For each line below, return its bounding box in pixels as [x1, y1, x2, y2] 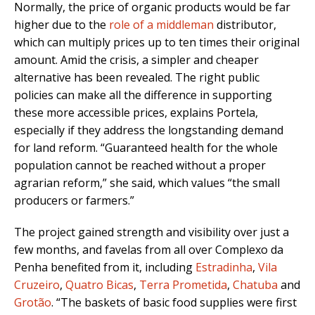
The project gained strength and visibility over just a [14, 224, 289, 240]
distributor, [214, 17, 276, 33]
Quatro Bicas [65, 277, 134, 293]
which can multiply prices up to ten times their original [14, 34, 300, 51]
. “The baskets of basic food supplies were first [51, 295, 297, 311]
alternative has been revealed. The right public [14, 70, 259, 86]
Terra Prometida [139, 277, 227, 293]
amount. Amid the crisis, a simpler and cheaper [14, 52, 259, 68]
